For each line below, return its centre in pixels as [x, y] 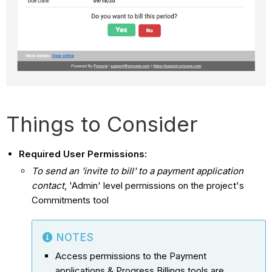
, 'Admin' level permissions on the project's [155, 185]
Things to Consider [102, 124]
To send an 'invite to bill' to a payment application [138, 171]
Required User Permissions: [83, 154]
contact [48, 185]
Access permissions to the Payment [131, 256]
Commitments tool [70, 200]
